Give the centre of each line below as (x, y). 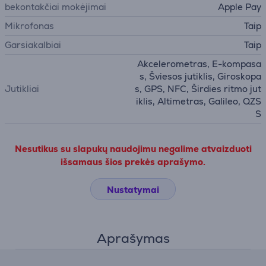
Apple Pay (240, 7)
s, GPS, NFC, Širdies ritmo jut (198, 89)
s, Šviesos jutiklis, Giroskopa (200, 76)
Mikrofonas (29, 26)
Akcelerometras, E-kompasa (199, 64)
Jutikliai (22, 89)
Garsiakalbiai (33, 45)
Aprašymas (133, 238)
